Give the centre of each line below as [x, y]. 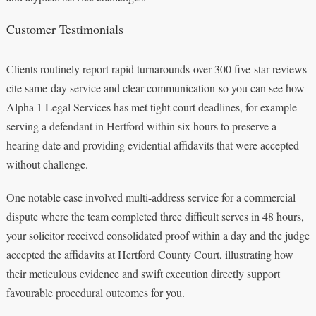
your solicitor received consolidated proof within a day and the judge [158, 235]
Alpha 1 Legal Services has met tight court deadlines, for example [151, 107]
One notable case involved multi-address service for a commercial [151, 197]
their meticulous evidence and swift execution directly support [143, 273]
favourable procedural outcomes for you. [95, 292]
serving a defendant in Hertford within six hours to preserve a [141, 126]
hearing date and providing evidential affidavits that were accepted [152, 145]
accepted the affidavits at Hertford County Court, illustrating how [150, 254]
